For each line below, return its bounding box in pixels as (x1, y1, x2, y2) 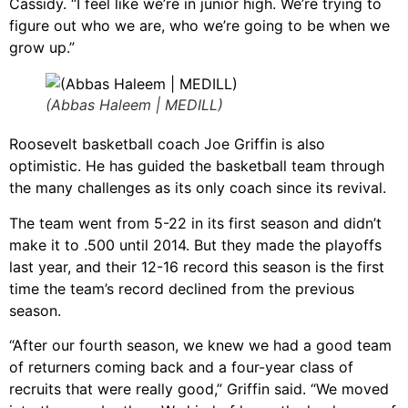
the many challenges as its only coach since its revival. (9, 178, 386, 198)
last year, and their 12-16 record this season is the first (9, 257, 384, 276)
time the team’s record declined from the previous (9, 279, 354, 298)
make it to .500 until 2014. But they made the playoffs (9, 235, 382, 254)
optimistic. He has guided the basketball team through (9, 157, 384, 176)
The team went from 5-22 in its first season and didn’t (9, 213, 382, 232)
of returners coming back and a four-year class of (9, 358, 353, 377)
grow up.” (9, 38, 75, 57)
